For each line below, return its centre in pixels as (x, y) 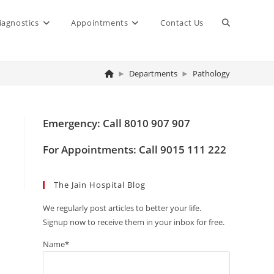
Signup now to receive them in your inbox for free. (134, 222)
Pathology (211, 73)
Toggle (235, 22)
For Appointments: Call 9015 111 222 (135, 150)
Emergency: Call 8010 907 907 (117, 123)
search (236, 113)
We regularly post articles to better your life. (122, 208)
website (238, 68)
